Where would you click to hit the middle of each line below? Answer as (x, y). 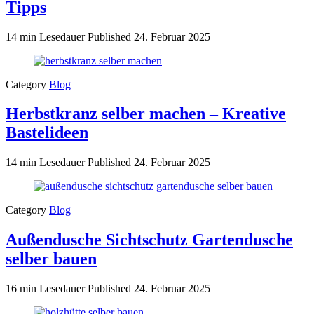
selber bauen (51, 259)
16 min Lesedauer (47, 289)
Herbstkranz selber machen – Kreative (146, 114)
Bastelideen (47, 133)
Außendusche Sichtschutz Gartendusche (149, 240)
